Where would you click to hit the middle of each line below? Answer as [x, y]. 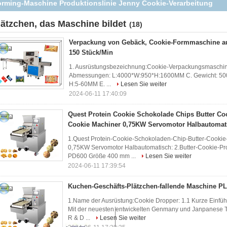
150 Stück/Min [91, 52]
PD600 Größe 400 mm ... [103, 156]
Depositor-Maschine [103, 13]
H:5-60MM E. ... [91, 84]
